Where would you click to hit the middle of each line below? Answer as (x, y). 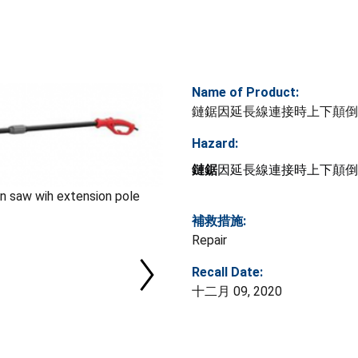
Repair (209, 240)
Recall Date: (227, 272)
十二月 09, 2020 (237, 291)
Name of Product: (245, 92)
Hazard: (215, 143)
